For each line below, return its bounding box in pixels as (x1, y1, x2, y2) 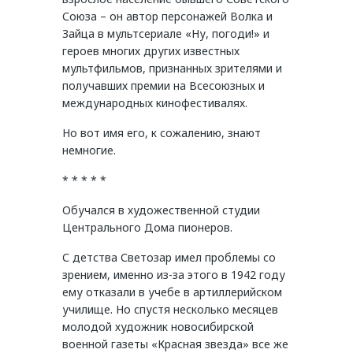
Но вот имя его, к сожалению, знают (62, 125, 261, 141)
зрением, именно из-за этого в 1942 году (62, 267, 285, 283)
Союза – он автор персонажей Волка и (62, 9, 273, 24)
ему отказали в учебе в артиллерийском (62, 284, 282, 300)
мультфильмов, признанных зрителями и (62, 61, 282, 76)
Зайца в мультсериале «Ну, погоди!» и (62, 26, 269, 42)
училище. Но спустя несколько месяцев (62, 302, 278, 318)
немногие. (62, 143, 116, 158)
